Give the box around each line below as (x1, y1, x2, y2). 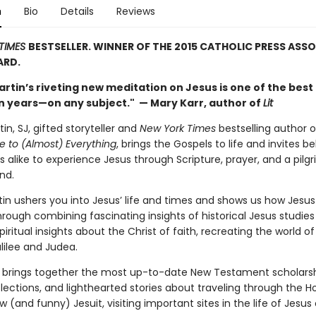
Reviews (116, 4, 155, 18)
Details (60, 4, 94, 18)
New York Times (139, 121, 216, 135)
